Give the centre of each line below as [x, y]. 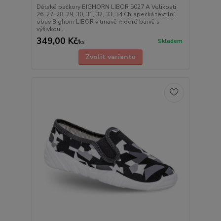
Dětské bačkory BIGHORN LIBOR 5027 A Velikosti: [107, 7]
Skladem [170, 41]
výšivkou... [50, 29]
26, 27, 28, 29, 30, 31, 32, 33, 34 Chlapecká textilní [105, 15]
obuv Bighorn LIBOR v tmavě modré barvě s [98, 22]
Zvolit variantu [110, 57]
